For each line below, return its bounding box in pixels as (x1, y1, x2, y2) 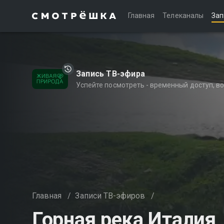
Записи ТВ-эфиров (75, 191, 145, 200)
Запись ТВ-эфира (76, 69, 145, 78)
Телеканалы (162, 11, 203, 19)
